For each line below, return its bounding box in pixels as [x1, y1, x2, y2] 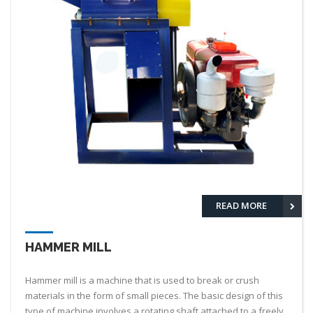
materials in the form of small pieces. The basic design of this [25, 289, 283, 302]
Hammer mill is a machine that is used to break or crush [25, 274, 259, 286]
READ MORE [216, 199, 269, 212]
